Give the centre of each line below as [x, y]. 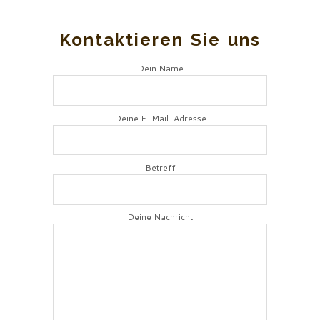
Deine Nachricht [160, 217]
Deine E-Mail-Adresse [160, 118]
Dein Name [160, 69]
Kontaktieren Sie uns [160, 39]
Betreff [160, 168]
